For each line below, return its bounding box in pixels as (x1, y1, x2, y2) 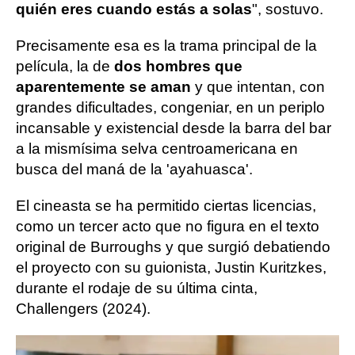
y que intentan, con (195, 78, 325, 95)
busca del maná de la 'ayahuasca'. (16, 160, 253, 177)
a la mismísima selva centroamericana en (16, 139, 298, 157)
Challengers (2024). (16, 300, 151, 317)
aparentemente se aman (16, 78, 195, 95)
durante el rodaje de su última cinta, (16, 279, 258, 296)
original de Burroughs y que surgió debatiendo (16, 238, 330, 255)
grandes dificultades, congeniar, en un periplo (16, 98, 325, 116)
